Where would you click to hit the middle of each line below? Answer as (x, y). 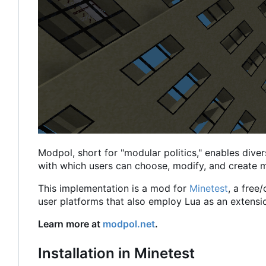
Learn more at (70, 224)
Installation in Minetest (116, 253)
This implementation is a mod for (114, 188)
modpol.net (129, 224)
